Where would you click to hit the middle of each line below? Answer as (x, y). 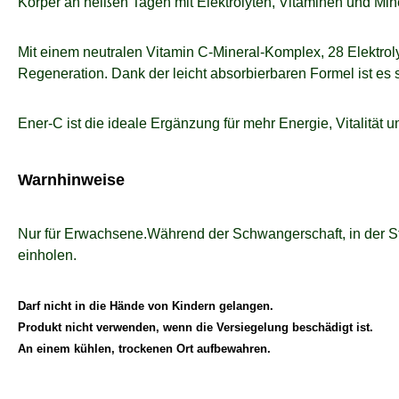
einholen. (47, 256)
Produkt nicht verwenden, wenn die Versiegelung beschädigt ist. (195, 328)
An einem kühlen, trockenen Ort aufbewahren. (144, 349)
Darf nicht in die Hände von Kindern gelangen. (146, 306)
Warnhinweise (71, 180)
